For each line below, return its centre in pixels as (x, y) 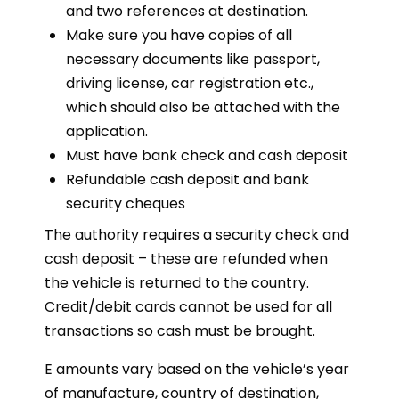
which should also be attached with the (203, 107)
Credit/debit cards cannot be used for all (188, 307)
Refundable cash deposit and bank (187, 179)
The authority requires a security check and (197, 235)
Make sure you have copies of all (179, 35)
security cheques (126, 204)
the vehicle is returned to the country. (177, 283)
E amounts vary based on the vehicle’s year (197, 369)
